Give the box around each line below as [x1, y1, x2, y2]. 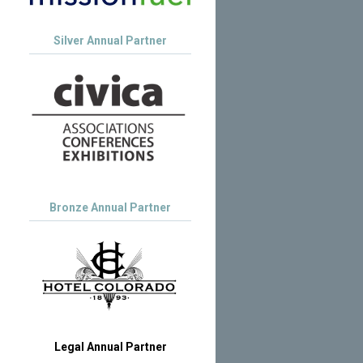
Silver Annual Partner [53, 33, 167, 47]
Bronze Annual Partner [49, 200, 171, 214]
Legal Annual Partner [53, 340, 167, 353]
